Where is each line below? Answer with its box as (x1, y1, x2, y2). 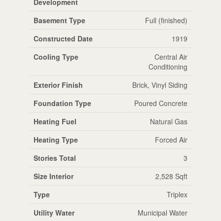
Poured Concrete (134, 98, 187, 108)
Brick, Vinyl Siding (132, 79, 187, 90)
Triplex (166, 189, 187, 199)
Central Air (154, 51, 187, 62)
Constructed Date (33, 33, 93, 43)
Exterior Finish (33, 79, 83, 90)
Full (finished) (145, 15, 187, 25)
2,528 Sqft (155, 171, 187, 181)
